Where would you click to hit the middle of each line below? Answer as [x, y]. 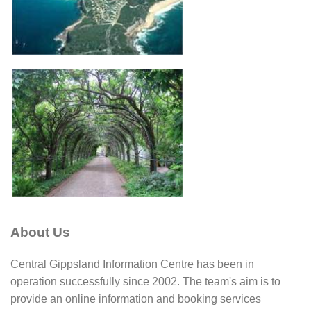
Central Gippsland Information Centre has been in [132, 264]
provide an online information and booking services [136, 299]
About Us [40, 233]
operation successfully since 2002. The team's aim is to [145, 281]
